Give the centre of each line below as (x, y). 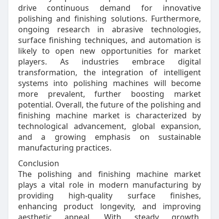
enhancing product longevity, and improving (109, 206)
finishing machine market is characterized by (109, 115)
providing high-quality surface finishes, (109, 196)
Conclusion (38, 163)
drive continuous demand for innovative (109, 8)
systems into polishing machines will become (109, 83)
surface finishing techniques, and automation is (109, 40)
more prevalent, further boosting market (109, 94)
